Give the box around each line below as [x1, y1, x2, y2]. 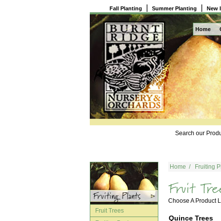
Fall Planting [110, 5, 142, 11]
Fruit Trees [95, 207, 124, 214]
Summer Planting [152, 5, 197, 11]
